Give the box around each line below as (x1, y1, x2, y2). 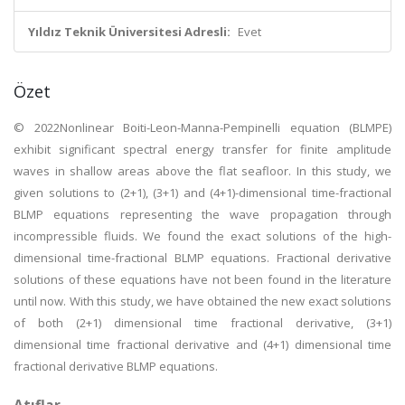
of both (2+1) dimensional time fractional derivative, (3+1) (14, 315, 391, 331)
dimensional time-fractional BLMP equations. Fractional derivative (14, 250, 391, 266)
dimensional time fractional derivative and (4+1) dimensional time (14, 336, 391, 353)
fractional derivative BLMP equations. (14, 358, 218, 374)
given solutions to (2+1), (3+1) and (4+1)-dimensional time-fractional (14, 184, 391, 201)
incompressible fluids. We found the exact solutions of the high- (14, 228, 391, 244)
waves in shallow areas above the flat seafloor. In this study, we (14, 163, 391, 179)
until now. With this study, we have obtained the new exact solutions (14, 293, 391, 309)
